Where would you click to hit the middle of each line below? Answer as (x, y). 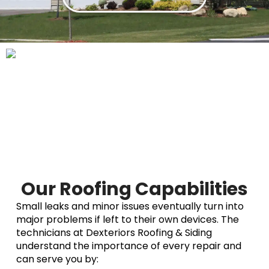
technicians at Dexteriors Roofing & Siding (114, 232)
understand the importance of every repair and (129, 246)
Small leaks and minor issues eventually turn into (130, 206)
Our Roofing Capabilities (134, 189)
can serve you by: (58, 259)
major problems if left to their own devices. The (128, 219)
